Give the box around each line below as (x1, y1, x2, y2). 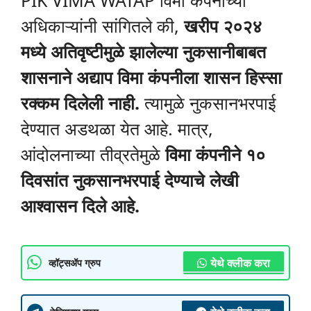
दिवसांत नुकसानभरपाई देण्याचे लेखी (21, 168, 239, 192)
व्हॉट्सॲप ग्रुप (49, 255, 101, 269)
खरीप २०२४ (184, 14, 262, 38)
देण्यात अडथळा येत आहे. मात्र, (21, 117, 213, 141)
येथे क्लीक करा (210, 255, 270, 271)
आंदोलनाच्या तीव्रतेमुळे (21, 142, 165, 167)
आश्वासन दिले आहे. (21, 194, 140, 218)
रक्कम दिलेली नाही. (21, 91, 140, 115)
